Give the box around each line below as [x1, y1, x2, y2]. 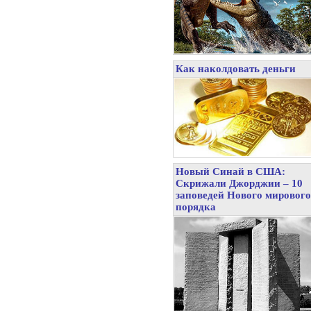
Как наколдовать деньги [176, 63, 296, 74]
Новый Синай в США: [176, 166, 285, 177]
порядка [176, 201, 216, 212]
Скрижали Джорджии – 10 [176, 178, 303, 189]
